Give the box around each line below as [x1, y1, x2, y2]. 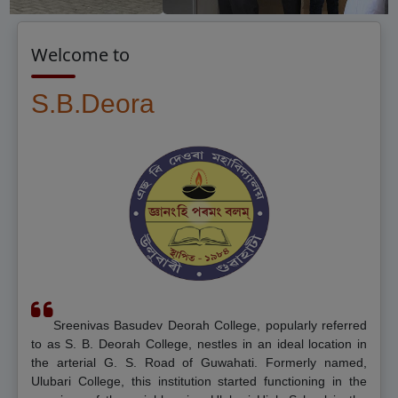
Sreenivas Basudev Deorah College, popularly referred [52, 317, 368, 332]
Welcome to [30, 42, 130, 67]
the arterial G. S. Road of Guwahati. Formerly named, [30, 354, 368, 370]
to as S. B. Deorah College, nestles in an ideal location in [30, 336, 368, 351]
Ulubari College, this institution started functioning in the [30, 373, 368, 388]
